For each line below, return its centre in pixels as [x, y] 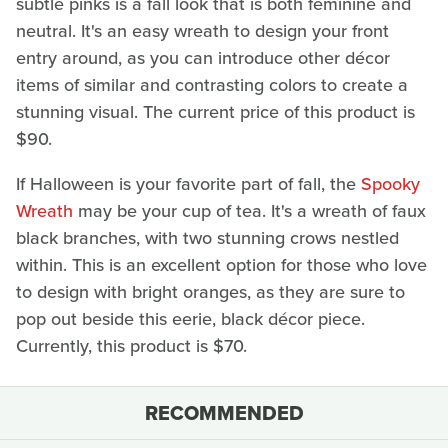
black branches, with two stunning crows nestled [207, 238]
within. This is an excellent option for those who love [221, 265]
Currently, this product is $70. [131, 346]
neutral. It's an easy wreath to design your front [202, 31]
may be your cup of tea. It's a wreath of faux [249, 211]
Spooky [390, 184]
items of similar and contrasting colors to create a [212, 85]
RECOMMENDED [224, 413]
